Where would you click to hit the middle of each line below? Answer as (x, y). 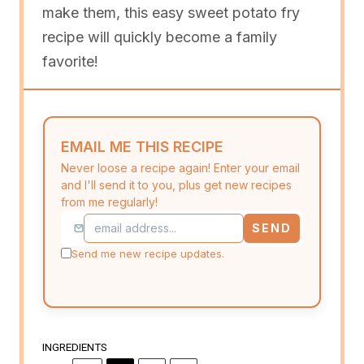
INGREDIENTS (74, 347)
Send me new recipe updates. (148, 253)
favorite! (70, 61)
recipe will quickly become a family (159, 37)
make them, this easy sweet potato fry (171, 12)
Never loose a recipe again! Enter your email (180, 167)
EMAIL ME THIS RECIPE (142, 146)
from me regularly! (109, 201)
